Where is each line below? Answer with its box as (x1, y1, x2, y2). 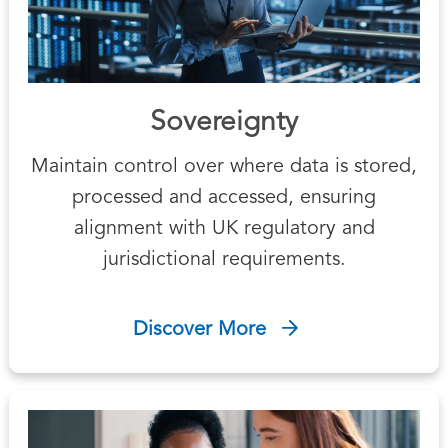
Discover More (132, 319, 266, 340)
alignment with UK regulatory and (73, 218, 375, 239)
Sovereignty (150, 108, 298, 137)
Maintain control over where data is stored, (31, 156, 417, 177)
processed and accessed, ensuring (72, 187, 376, 208)
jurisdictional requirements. (102, 249, 346, 270)
